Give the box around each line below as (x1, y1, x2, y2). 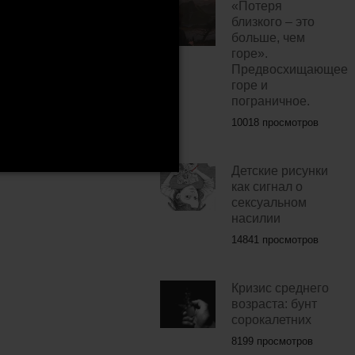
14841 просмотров (231, 234, 319, 246)
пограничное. (231, 94, 310, 109)
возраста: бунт (231, 297, 317, 311)
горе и (231, 78, 268, 93)
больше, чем (231, 31, 305, 45)
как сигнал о (231, 180, 303, 194)
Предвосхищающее (231, 63, 348, 77)
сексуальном (231, 196, 307, 210)
